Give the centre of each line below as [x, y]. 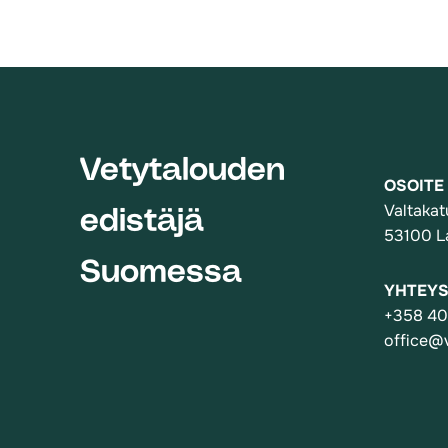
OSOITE [413, 186]
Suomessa [161, 274]
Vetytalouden [182, 172]
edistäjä [142, 223]
